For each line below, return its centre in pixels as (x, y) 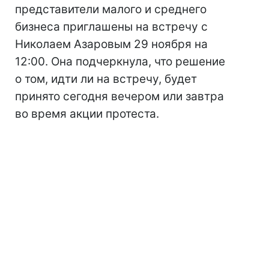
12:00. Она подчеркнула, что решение (120, 62)
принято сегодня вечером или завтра (119, 96)
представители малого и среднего (111, 9)
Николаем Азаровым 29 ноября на (111, 44)
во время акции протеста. (87, 114)
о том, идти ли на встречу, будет (106, 79)
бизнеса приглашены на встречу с (111, 27)
